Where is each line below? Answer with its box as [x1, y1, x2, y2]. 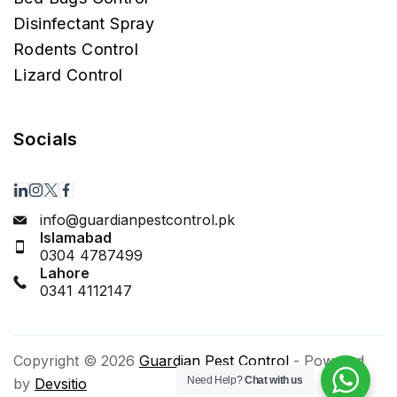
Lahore [40, 264, 90, 283]
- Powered [289, 352, 364, 370]
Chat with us [245, 374, 303, 386]
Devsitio [35, 375, 87, 393]
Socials [13, 128, 78, 151]
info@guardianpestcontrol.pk [40, 211, 235, 230]
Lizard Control [13, 66, 123, 85]
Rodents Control [13, 40, 138, 59]
